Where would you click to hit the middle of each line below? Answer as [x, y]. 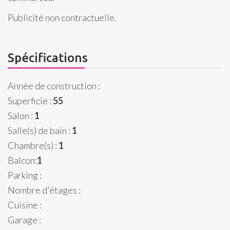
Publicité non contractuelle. [62, 17]
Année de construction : [54, 86]
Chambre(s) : [33, 145]
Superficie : [30, 101]
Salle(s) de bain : [40, 130]
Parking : [25, 175]
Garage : [24, 220]
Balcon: [22, 160]
